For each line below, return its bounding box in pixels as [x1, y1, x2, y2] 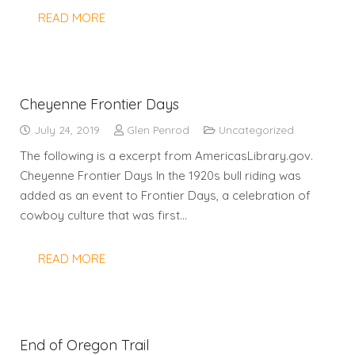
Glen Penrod [127, 123, 189, 136]
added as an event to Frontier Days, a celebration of [20, 187, 311, 203]
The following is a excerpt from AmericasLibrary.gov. [20, 147, 313, 163]
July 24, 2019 [31, 123, 100, 136]
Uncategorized [219, 123, 294, 136]
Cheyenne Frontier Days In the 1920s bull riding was [20, 167, 301, 183]
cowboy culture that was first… [20, 207, 187, 223]
